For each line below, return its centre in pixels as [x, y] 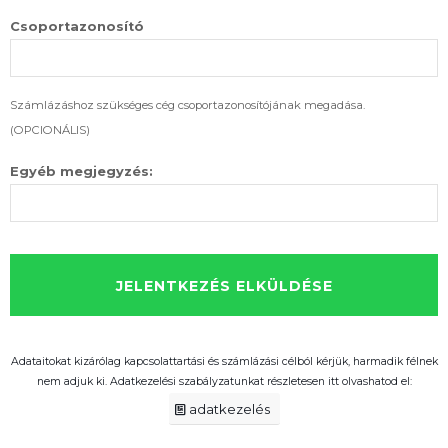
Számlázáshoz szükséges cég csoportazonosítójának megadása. [187, 105]
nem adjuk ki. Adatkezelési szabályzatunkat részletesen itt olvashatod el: [224, 382]
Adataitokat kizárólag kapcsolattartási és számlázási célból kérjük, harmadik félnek [224, 362]
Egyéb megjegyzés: [81, 172]
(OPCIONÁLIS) [50, 130]
